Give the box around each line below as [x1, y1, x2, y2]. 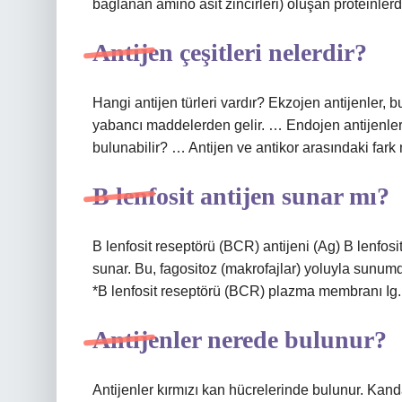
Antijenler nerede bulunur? [92, 326, 387, 354]
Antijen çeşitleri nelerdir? [92, 39, 367, 66]
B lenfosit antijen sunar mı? [92, 182, 389, 210]
